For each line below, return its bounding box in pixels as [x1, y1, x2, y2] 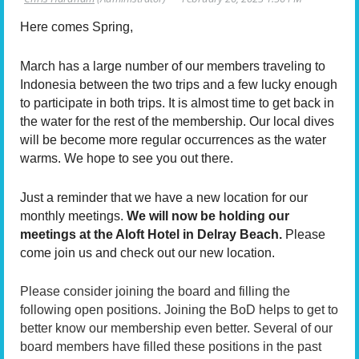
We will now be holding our [127, 208, 289, 223]
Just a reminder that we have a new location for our [20, 190, 308, 204]
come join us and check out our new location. [20, 245, 275, 260]
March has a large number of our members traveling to [20, 58, 325, 73]
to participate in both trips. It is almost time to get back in [20, 95, 334, 110]
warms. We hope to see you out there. [20, 151, 233, 165]
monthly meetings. [20, 208, 127, 223]
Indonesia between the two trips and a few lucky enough [20, 77, 337, 91]
